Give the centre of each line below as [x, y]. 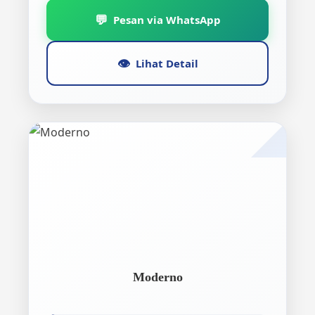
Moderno [157, 277]
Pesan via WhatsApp [167, 19]
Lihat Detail [167, 63]
